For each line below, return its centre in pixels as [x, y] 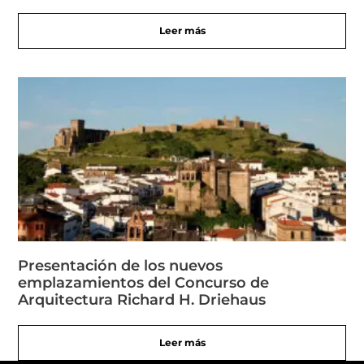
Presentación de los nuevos [121, 265]
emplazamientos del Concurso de [144, 282]
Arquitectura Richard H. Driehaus [142, 299]
